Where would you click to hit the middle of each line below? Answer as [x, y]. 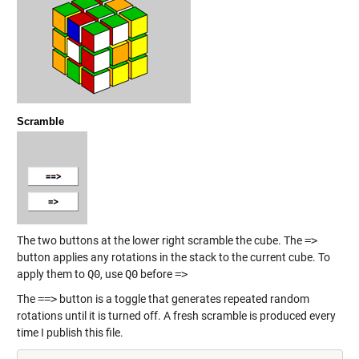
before [156, 274]
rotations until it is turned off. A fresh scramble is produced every [176, 316]
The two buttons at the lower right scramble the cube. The [160, 241]
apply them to [52, 274]
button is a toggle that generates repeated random [183, 299]
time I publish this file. [70, 333]
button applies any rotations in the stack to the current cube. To [173, 258]
